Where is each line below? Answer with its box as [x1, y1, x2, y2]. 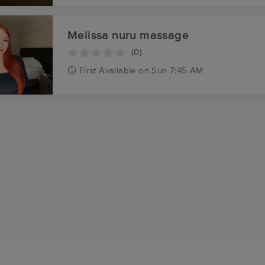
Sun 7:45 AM [151, 66, 203, 75]
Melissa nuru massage [67, 30, 189, 41]
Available [99, 66, 136, 75]
